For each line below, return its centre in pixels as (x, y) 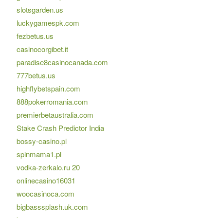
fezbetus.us (35, 36)
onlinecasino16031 (46, 181)
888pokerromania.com (52, 102)
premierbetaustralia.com (55, 115)
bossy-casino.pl (41, 141)
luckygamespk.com (48, 23)
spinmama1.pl (39, 154)
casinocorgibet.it (42, 49)
